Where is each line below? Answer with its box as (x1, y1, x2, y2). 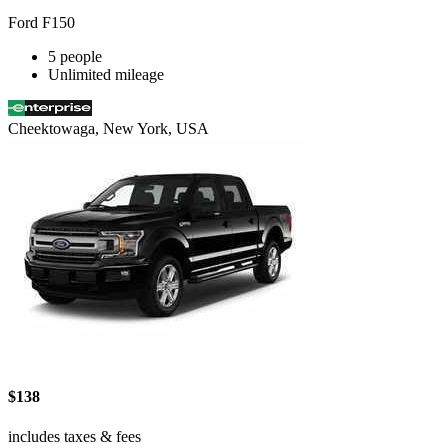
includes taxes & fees (8, 427, 141, 445)
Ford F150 (8, 14, 75, 32)
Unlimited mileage (48, 66, 164, 84)
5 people (48, 48, 102, 66)
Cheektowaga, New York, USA (8, 120, 209, 138)
